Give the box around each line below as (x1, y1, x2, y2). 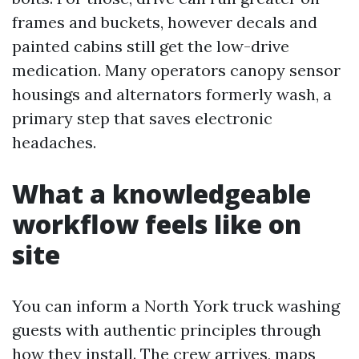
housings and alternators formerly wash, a (12, 83, 332, 104)
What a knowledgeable (12, 175, 311, 211)
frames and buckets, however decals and (12, 11, 317, 32)
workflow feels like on (12, 206, 301, 241)
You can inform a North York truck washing (12, 295, 340, 316)
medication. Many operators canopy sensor (12, 59, 341, 80)
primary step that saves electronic (12, 107, 272, 128)
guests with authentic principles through (12, 319, 321, 340)
